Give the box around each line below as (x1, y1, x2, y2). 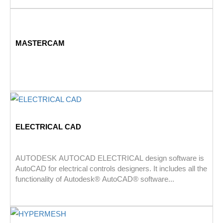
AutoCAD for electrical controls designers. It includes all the (15, 164, 207, 173)
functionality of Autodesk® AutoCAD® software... (15, 174, 174, 183)
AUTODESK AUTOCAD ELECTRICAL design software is (15, 153, 204, 162)
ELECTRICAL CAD (15, 122, 81, 131)
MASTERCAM (15, 39, 65, 48)
